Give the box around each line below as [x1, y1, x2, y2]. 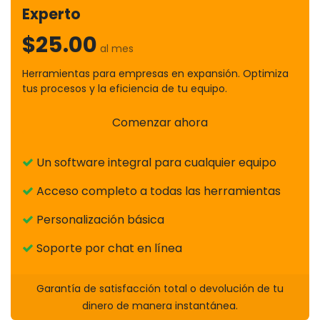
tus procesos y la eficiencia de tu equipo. [22, 81, 227, 96]
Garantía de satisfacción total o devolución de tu [36, 281, 284, 296]
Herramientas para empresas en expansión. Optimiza [22, 66, 289, 81]
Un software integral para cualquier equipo [34, 154, 276, 171]
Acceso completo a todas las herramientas [34, 182, 281, 199]
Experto [22, 4, 81, 25]
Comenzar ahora [112, 114, 208, 131]
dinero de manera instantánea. [82, 298, 238, 313]
